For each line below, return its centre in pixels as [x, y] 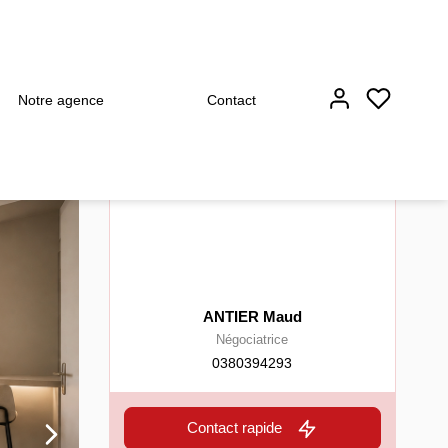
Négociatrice [252, 339]
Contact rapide [235, 427]
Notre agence [60, 100]
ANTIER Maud [252, 316]
